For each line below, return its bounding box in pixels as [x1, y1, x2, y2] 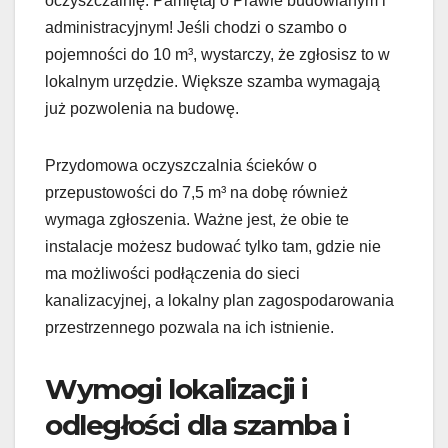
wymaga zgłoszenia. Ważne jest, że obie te [45, 210, 349, 228]
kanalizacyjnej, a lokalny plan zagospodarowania [45, 291, 394, 309]
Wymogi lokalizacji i [45, 371, 309, 406]
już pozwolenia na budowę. [45, 99, 239, 117]
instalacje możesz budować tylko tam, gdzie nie [45, 237, 381, 255]
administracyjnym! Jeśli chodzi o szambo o [45, 18, 347, 36]
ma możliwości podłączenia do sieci [45, 264, 300, 282]
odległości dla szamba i [45, 407, 350, 442]
